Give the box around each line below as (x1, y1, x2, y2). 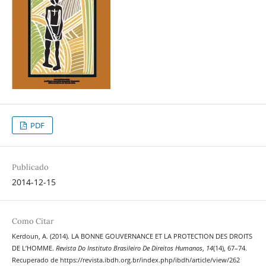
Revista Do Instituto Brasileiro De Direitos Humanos (55, 244, 202, 253)
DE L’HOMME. (11, 244, 56, 253)
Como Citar (11, 216, 54, 227)
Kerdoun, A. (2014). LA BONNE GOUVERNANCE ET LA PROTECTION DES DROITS (11, 232, 252, 241)
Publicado (11, 162, 49, 173)
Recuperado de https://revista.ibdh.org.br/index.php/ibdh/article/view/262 (11, 256, 240, 265)
